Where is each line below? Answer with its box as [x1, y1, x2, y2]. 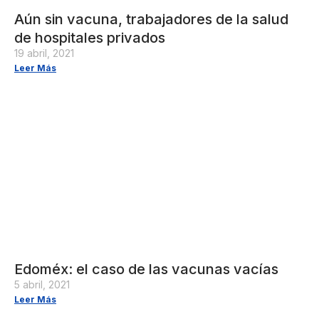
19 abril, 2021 [14, 46, 74, 59]
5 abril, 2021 [14, 278, 70, 291]
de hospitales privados [14, 28, 165, 46]
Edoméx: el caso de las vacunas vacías [14, 260, 278, 278]
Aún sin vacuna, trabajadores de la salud [14, 10, 288, 28]
